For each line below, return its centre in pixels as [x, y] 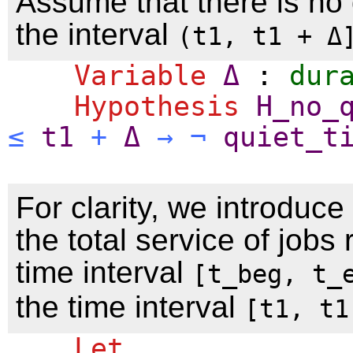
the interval [97, 34]
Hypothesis [157, 106]
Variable [140, 75]
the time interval [130, 307]
